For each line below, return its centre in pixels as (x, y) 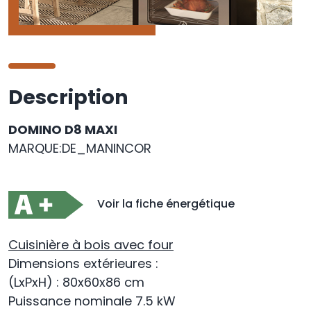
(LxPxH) (32, 283)
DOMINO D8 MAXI (63, 130)
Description (68, 98)
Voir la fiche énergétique (166, 204)
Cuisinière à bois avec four (91, 245)
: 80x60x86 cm (100, 283)
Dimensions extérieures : (83, 264)
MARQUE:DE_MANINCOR (80, 149)
